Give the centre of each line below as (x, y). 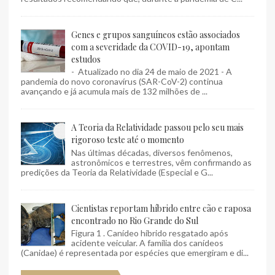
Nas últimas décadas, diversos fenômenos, (152, 152)
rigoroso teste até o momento (128, 140)
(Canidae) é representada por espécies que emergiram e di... (135, 253)
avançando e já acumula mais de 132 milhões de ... (114, 91)
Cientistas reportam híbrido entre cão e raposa (161, 208)
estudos (86, 60)
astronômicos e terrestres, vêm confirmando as (161, 162)
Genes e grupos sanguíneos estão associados (156, 35)
